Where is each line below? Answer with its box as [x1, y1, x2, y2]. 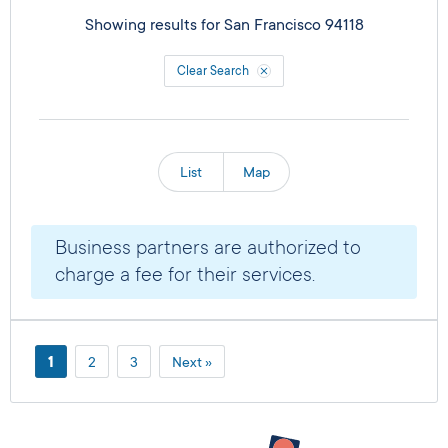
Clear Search [177, 64, 249, 78]
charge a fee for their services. [55, 264, 315, 286]
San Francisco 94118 [223, 16, 364, 34]
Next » [172, 353, 212, 370]
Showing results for [84, 16, 224, 34]
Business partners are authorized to [55, 237, 361, 259]
